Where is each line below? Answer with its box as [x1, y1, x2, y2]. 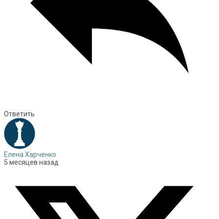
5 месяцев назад [4, 158, 59, 167]
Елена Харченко [4, 151, 56, 159]
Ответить [4, 110, 35, 118]
